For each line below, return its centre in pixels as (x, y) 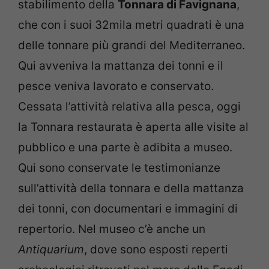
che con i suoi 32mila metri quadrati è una (131, 25)
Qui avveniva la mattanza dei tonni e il (121, 66)
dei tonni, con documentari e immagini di (128, 209)
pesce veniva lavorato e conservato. (116, 86)
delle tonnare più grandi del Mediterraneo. (131, 46)
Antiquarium (51, 250)
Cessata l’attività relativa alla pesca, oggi (129, 107)
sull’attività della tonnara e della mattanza (131, 189)
